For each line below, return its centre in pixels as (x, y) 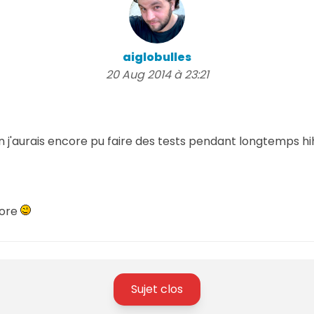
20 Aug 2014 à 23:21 (157, 74)
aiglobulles (157, 57)
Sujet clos (157, 289)
